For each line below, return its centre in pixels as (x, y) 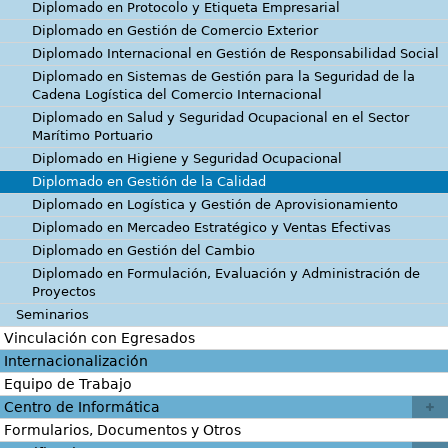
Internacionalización (76, 360)
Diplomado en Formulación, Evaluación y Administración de (226, 273)
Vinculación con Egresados (99, 337)
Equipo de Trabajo (68, 383)
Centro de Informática (82, 406)
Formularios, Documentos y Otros (122, 429)
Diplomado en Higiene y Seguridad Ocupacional (187, 158)
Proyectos (64, 291)
